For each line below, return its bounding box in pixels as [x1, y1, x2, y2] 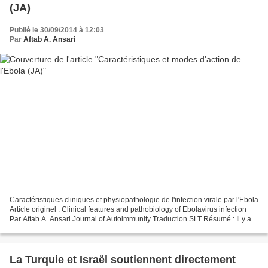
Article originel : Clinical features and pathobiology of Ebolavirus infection [10, 205, 246, 214]
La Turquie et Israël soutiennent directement [10, 253, 236, 266]
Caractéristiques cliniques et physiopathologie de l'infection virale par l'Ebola [10, 195, 258, 204]
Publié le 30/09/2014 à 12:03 [10, 26, 104, 35]
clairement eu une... [10, 224, 74, 233]
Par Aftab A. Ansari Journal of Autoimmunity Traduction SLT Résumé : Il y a [10, 214, 251, 223]
